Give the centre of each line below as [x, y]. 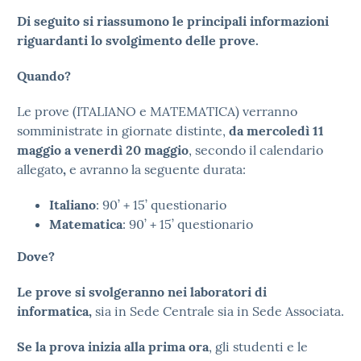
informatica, [56, 311]
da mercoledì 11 [276, 131]
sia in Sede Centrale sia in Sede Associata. [220, 311]
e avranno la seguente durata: [158, 169]
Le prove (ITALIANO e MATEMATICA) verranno [157, 111]
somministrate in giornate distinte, [123, 131]
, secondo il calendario [256, 150]
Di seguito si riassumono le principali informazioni [173, 21]
